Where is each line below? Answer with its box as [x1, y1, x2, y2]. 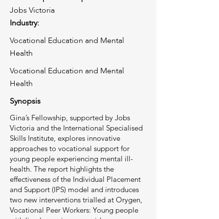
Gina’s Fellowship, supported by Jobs [10, 113, 130, 122]
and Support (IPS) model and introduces [10, 185, 139, 194]
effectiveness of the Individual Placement [10, 175, 141, 184]
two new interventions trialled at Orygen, [10, 195, 142, 204]
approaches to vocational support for [10, 144, 130, 153]
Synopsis [10, 96, 41, 107]
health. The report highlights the [10, 164, 114, 174]
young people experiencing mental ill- [10, 154, 133, 163]
